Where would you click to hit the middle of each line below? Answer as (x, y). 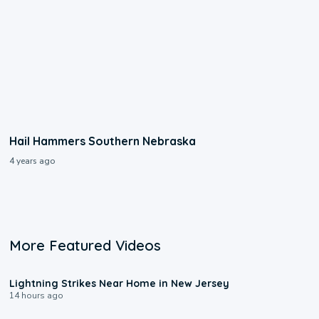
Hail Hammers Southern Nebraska (103, 141)
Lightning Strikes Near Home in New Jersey (120, 284)
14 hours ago (37, 296)
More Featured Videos (85, 246)
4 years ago (32, 161)
